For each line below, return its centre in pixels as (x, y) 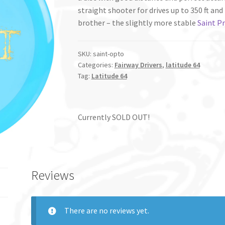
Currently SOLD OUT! (114, 117)
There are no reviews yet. (106, 210)
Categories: (96, 65)
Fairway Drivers (138, 65)
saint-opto (108, 53)
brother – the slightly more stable (137, 23)
